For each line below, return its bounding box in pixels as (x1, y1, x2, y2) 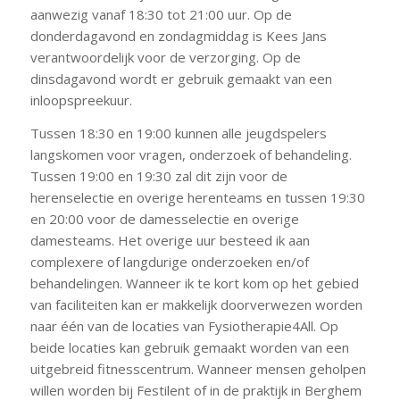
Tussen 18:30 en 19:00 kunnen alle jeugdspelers (29, 123, 327, 142)
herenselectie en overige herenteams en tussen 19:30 (29, 187, 365, 206)
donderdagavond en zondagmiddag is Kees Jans (29, 26, 327, 45)
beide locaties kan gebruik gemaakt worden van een (29, 337, 349, 356)
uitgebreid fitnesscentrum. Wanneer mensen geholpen (29, 359, 366, 378)
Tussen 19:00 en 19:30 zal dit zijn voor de (29, 166, 287, 185)
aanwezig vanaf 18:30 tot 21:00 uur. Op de (29, 4, 292, 23)
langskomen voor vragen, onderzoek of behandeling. (29, 145, 352, 163)
